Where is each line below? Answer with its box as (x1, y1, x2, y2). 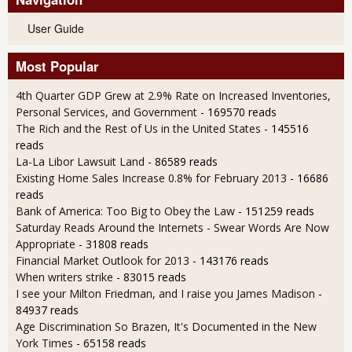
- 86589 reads (148, 153, 218, 169)
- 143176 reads (192, 252, 269, 268)
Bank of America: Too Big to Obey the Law (16, 203, 235, 218)
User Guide (27, 20, 84, 36)
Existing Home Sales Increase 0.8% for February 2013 (16, 170, 287, 185)
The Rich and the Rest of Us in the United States (16, 120, 264, 136)
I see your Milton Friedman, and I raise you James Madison (16, 285, 315, 301)
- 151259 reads (238, 203, 314, 218)
